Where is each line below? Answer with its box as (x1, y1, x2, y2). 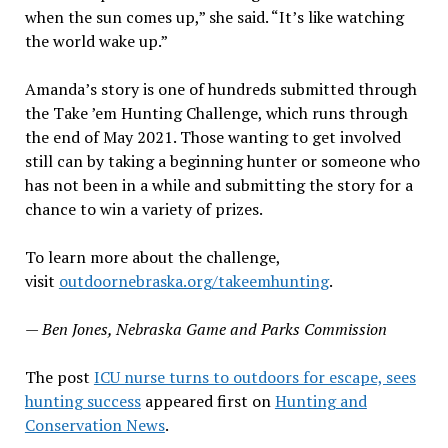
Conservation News (24, 414, 165, 436)
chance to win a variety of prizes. (24, 198, 263, 220)
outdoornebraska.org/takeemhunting (58, 270, 329, 292)
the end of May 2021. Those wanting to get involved (24, 126, 401, 148)
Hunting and (274, 390, 367, 412)
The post (24, 366, 94, 388)
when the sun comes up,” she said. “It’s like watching (24, 6, 404, 28)
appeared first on (140, 390, 275, 412)
